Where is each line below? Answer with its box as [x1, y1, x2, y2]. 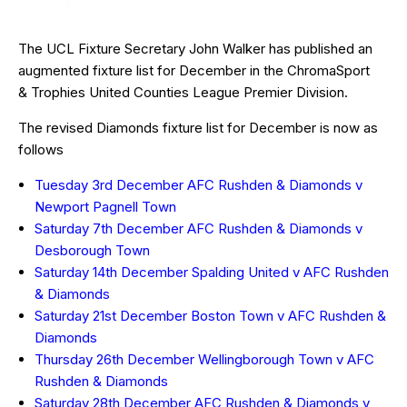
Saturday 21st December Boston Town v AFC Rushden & [35, 306, 386, 324]
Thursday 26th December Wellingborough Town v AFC [35, 350, 374, 368]
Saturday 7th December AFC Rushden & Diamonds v [35, 219, 362, 237]
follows [18, 140, 64, 158]
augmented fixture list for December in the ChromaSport [18, 61, 370, 79]
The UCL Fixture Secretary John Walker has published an [18, 39, 372, 57]
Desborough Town [35, 241, 150, 259]
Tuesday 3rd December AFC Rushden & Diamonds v [35, 175, 362, 194]
